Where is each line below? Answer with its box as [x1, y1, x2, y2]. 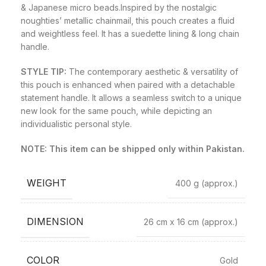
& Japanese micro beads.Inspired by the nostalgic [21, 2, 217, 12]
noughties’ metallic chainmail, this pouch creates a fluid [21, 15, 235, 26]
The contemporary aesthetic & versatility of [66, 66, 238, 77]
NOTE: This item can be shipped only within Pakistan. [21, 144, 245, 154]
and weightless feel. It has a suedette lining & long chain [21, 28, 239, 39]
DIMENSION [27, 216, 84, 227]
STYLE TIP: [21, 66, 66, 77]
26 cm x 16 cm [144, 217, 199, 227]
